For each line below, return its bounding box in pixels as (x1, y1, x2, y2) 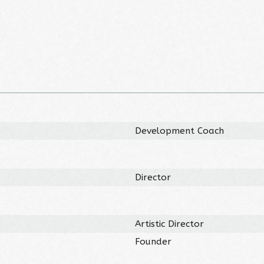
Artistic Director (135, 218, 204, 229)
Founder (135, 236, 172, 247)
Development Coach (135, 125, 225, 136)
